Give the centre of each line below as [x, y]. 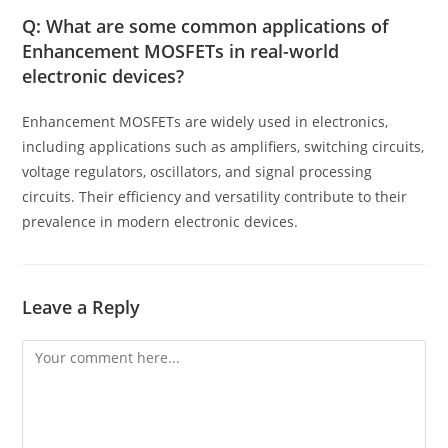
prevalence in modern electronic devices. [160, 222]
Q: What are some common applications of [206, 26]
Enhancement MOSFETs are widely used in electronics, [205, 122]
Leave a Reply [81, 307]
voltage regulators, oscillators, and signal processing [197, 172]
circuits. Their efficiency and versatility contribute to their [215, 197]
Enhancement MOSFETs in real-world [181, 51]
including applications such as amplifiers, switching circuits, [223, 147]
